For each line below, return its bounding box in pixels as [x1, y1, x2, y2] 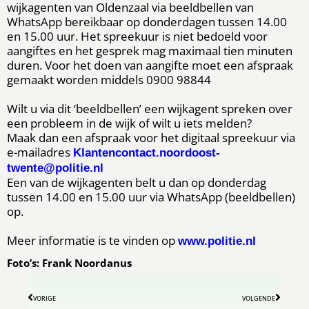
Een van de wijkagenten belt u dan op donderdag [7, 174, 266, 190]
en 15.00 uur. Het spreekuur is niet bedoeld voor [7, 28, 268, 44]
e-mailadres [7, 143, 73, 160]
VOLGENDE [242, 293, 275, 303]
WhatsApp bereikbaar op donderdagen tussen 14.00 [7, 13, 287, 30]
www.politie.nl [178, 234, 256, 248]
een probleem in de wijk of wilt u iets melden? [7, 114, 255, 131]
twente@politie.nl [7, 161, 103, 175]
